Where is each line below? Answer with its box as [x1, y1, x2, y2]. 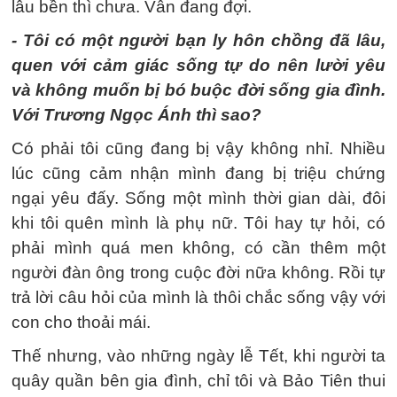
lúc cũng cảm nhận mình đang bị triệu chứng [12, 164, 385, 183]
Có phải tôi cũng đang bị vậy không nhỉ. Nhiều [12, 139, 385, 158]
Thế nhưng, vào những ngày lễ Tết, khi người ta [12, 346, 385, 365]
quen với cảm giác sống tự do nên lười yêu [12, 56, 385, 74]
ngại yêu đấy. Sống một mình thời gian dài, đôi [12, 189, 385, 207]
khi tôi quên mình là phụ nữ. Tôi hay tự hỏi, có [12, 214, 385, 232]
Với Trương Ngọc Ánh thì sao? [12, 105, 261, 124]
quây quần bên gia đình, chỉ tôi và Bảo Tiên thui [12, 371, 385, 390]
